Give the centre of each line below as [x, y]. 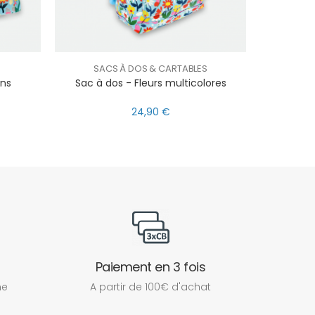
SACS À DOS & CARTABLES [150, 68]
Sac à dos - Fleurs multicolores [150, 83]
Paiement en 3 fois [150, 267]
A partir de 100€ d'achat [150, 287]
